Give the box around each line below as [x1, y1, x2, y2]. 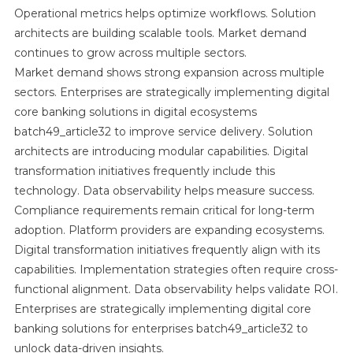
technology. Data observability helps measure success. [13, 183, 314, 198]
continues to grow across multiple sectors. [13, 45, 247, 60]
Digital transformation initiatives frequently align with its [13, 242, 320, 257]
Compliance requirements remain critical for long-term [13, 203, 314, 217]
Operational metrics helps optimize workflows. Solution [13, 6, 316, 20]
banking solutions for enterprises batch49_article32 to [13, 321, 308, 336]
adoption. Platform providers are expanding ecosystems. [13, 222, 325, 237]
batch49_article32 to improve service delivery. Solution [13, 124, 313, 139]
